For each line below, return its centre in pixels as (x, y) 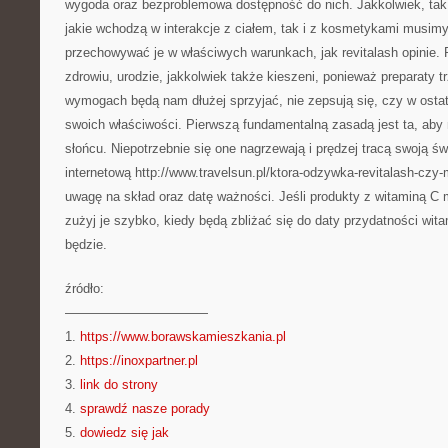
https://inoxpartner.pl (139, 360)
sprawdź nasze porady (145, 408)
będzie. (86, 244)
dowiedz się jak (124, 432)
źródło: (84, 288)
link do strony (119, 384)
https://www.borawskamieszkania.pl (183, 336)
